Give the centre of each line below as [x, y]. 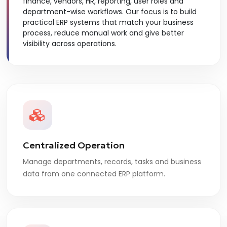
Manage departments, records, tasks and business [112, 162]
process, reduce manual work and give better [103, 33]
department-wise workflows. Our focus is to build [110, 12]
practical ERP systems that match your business [108, 22]
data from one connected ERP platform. [94, 174]
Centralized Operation [74, 145]
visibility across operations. [70, 44]
